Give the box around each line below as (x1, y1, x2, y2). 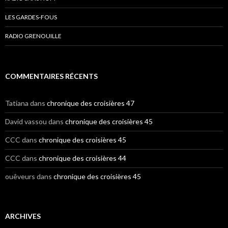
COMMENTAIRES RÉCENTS (5, 72, 98, 81)
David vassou (5, 117, 47, 126)
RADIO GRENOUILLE (5, 32, 62, 40)
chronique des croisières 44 (39, 154, 126, 163)
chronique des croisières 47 (47, 99, 134, 108)
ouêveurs (5, 172, 35, 181)
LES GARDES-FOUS (5, 13, 57, 21)
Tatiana (5, 99, 28, 108)
